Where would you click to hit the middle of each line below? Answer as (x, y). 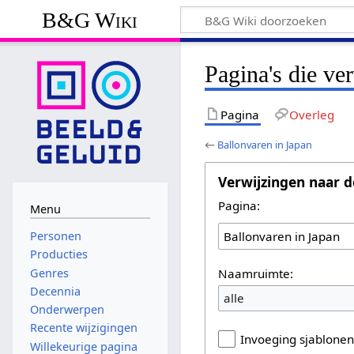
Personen (55, 236)
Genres (49, 273)
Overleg (311, 114)
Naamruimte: (256, 273)
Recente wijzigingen (83, 328)
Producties (58, 254)
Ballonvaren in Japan (265, 144)
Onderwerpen (67, 310)
